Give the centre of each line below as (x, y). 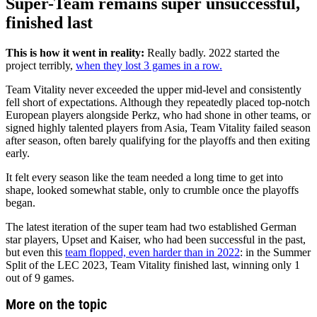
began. (21, 202)
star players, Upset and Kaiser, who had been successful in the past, (156, 239)
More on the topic (56, 304)
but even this (35, 252)
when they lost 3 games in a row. (149, 65)
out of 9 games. (40, 277)
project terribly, (41, 65)
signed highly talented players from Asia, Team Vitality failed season (158, 127)
